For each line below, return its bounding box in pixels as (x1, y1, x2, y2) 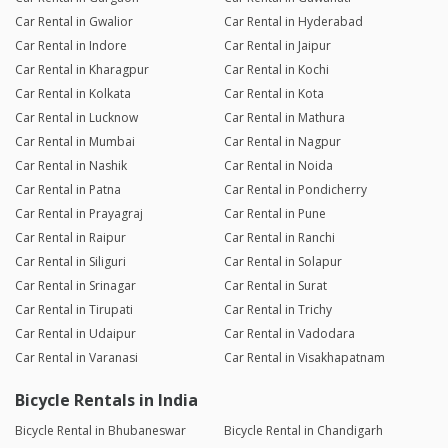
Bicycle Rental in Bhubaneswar (15, 422, 186, 440)
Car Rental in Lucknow (15, 109, 138, 127)
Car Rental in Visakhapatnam (223, 349, 385, 367)
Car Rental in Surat (223, 277, 327, 295)
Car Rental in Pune (223, 205, 326, 223)
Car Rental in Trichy (223, 301, 332, 319)
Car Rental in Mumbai (15, 133, 135, 151)
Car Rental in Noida (223, 157, 333, 175)
